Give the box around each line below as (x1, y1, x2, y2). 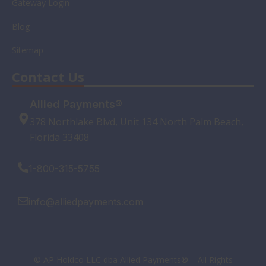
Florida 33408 (30, 131, 89, 144)
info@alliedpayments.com (28, 196, 143, 208)
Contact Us (12, 68, 84, 86)
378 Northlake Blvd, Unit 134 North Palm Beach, (30, 115, 243, 129)
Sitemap (12, 45, 43, 56)
